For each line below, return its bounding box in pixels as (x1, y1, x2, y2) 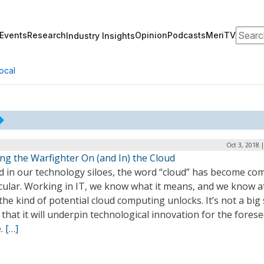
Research (27, 30, 66, 40)
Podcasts (167, 30, 206, 40)
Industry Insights (66, 30, 135, 41)
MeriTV (206, 30, 236, 40)
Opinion (135, 30, 167, 40)
